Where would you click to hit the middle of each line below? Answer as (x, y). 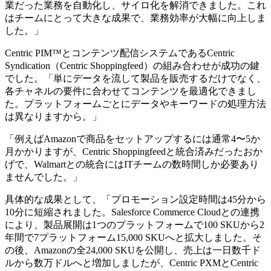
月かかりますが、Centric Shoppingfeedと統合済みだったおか (134, 152)
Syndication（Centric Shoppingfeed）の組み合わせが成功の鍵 (132, 66)
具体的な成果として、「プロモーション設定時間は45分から (135, 200)
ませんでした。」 (44, 177)
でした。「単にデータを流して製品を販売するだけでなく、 (135, 79)
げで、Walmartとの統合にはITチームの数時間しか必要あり (132, 165)
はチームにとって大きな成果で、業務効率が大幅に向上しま (135, 18)
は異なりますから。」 (53, 117)
